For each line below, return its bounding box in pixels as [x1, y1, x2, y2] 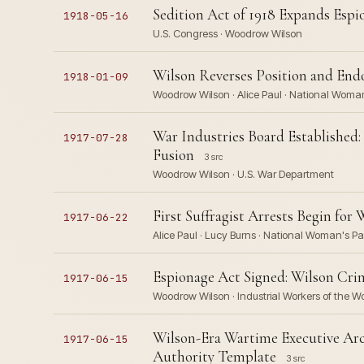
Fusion [152, 145, 194, 164]
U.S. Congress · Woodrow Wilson [152, 27, 302, 40]
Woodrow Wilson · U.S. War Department [152, 167, 334, 180]
